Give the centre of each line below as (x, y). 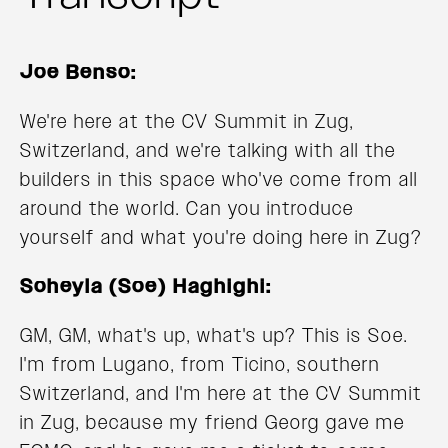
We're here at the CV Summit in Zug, (187, 121)
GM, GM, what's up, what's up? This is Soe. (214, 335)
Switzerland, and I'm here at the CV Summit (221, 393)
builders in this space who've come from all (219, 179)
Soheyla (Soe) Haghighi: (146, 286)
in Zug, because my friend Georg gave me (212, 422)
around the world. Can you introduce (187, 208)
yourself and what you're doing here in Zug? (221, 237)
